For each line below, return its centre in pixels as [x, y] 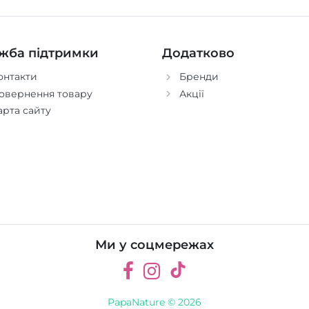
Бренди [199, 77]
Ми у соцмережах [154, 244]
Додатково [198, 53]
